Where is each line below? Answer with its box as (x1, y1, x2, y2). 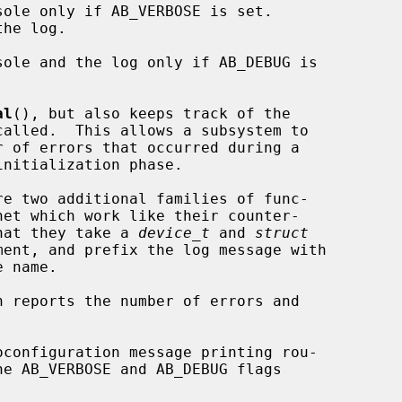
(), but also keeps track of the (13, 104, 291, 122)
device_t (138, 223, 210, 241)
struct (255, 223, 309, 241)
